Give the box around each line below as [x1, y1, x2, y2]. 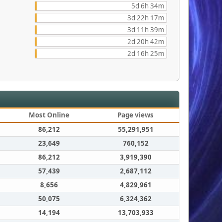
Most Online [28, 111, 69, 120]
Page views [117, 111, 154, 120]
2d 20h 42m [127, 37, 165, 47]
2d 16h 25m [127, 49, 165, 58]
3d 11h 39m [127, 25, 165, 35]
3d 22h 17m [127, 13, 165, 23]
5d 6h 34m [131, 1, 165, 11]
